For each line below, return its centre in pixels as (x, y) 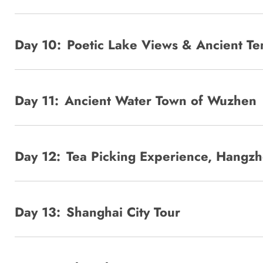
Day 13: (38, 212)
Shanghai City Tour (123, 212)
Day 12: (38, 156)
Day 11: (37, 100)
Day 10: (38, 44)
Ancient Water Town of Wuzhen (161, 100)
